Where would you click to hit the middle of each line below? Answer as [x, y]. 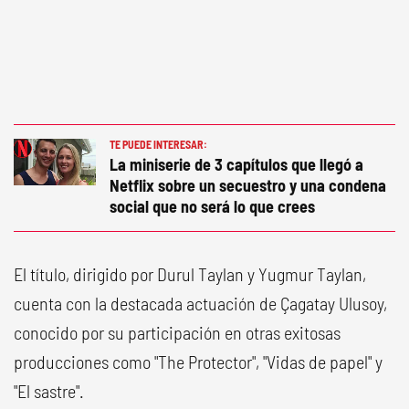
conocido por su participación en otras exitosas [177, 332]
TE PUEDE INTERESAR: [158, 144]
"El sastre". [49, 390]
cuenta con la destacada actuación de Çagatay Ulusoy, [200, 303]
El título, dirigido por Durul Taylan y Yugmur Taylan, [190, 273]
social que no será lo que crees [212, 206]
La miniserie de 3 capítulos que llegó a [236, 164]
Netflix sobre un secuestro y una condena [248, 185]
